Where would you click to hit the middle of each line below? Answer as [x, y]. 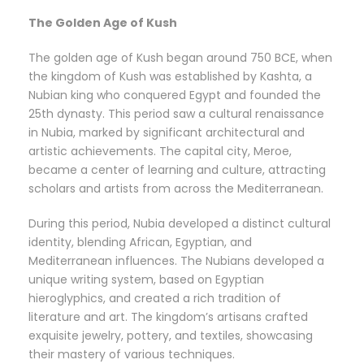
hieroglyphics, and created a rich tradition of [155, 299]
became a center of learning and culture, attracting [177, 170]
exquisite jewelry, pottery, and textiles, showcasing [171, 336]
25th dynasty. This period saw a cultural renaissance [176, 114]
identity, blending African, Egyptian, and [140, 243]
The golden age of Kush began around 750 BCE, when [180, 58]
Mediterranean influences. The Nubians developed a [176, 261]
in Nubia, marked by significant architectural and [167, 133]
